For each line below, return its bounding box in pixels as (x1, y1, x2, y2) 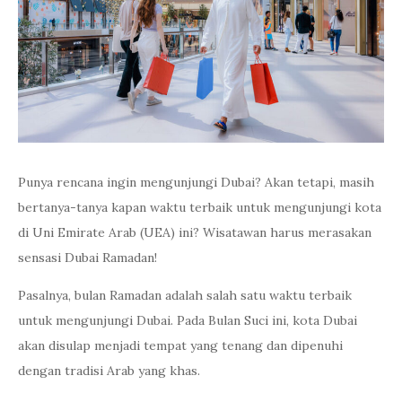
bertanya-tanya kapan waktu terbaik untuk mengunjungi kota (18, 198, 381, 215)
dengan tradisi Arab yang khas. (18, 362, 200, 379)
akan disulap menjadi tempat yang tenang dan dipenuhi (18, 336, 343, 354)
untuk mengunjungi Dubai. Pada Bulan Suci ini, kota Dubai (18, 311, 357, 328)
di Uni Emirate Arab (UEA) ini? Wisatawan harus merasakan (18, 223, 371, 240)
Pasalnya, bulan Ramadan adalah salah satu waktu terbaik (18, 286, 352, 303)
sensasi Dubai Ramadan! (18, 249, 157, 266)
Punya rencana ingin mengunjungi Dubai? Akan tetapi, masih (18, 173, 374, 190)
